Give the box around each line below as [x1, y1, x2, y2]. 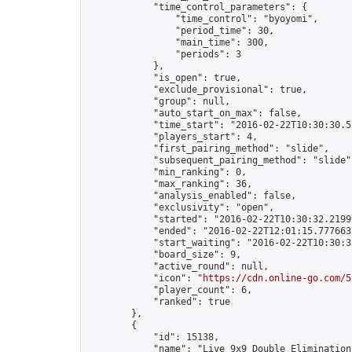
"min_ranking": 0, [87, 167, 247, 178]
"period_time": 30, [87, 25, 274, 36]
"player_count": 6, [87, 284, 252, 295]
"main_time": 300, [87, 37, 269, 48]
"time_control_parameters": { [87, 2, 307, 13]
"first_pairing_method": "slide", [87, 143, 329, 154]
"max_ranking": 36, [87, 178, 252, 189]
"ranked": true [87, 296, 230, 307]
